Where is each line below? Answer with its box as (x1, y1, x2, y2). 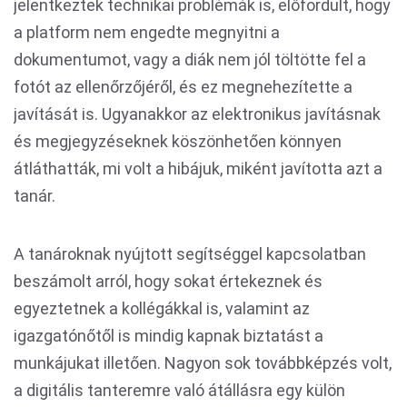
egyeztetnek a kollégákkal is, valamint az (14, 299, 310, 318)
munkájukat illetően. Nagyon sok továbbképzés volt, (14, 353, 392, 372)
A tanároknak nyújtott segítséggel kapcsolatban (14, 244, 366, 263)
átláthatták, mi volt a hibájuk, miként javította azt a (14, 159, 382, 178)
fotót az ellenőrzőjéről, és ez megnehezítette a (14, 77, 352, 96)
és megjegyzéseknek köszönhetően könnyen (14, 132, 342, 151)
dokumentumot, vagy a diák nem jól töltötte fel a (14, 50, 366, 69)
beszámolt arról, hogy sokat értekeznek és (14, 272, 323, 291)
